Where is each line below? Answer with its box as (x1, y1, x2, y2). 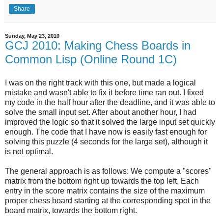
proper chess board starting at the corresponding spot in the (5, 196, 211, 205)
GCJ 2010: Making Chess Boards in (5, 39, 191, 53)
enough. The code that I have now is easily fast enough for (5, 127, 207, 136)
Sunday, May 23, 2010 (5, 33, 59, 39)
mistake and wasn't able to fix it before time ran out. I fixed (5, 88, 204, 97)
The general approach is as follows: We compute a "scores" (5, 166, 212, 175)
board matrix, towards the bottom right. (5, 206, 137, 215)
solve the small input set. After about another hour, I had (5, 108, 196, 116)
